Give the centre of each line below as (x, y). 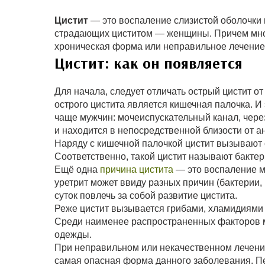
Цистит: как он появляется (148, 63)
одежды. (73, 235)
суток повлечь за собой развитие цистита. (146, 196)
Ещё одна (77, 170)
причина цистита (137, 170)
